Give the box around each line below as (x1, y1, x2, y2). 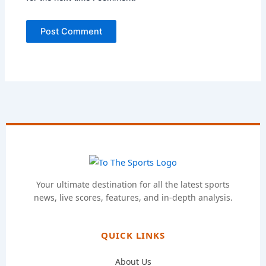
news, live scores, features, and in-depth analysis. (33, 192, 233, 203)
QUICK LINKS (101, 229, 165, 241)
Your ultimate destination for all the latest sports (36, 179, 230, 190)
